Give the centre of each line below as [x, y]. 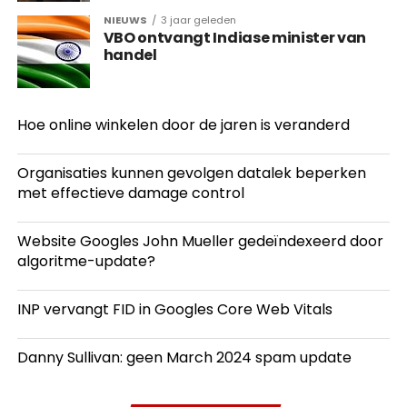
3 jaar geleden [198, 20]
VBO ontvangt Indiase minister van [235, 38]
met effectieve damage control [130, 193]
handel [130, 55]
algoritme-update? [86, 261]
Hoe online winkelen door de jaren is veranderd [183, 125]
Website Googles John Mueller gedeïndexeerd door [200, 241]
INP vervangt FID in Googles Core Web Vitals [174, 309]
